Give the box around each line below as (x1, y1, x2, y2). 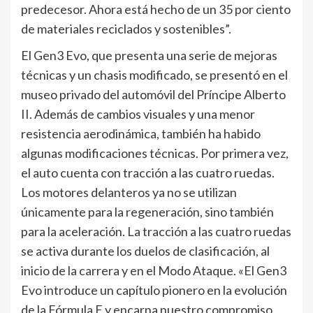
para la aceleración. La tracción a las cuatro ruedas (21, 224, 291, 240)
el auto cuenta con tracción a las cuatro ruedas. (21, 165, 275, 181)
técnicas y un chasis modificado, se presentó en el (21, 67, 288, 83)
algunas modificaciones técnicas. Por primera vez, (21, 145, 289, 161)
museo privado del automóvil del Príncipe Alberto (21, 87, 286, 103)
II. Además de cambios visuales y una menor (21, 106, 255, 122)
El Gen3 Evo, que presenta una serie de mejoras (21, 48, 277, 64)
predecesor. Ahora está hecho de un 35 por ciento (21, 1, 291, 17)
